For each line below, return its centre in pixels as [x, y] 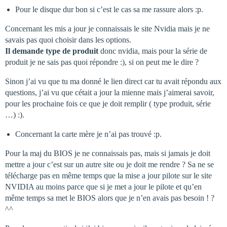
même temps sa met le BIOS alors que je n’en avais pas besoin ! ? [110, 198]
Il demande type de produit [52, 51]
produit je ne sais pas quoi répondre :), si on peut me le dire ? [102, 62]
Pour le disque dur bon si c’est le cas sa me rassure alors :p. [109, 9]
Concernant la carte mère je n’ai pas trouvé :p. [88, 134]
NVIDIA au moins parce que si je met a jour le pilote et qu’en [103, 186]
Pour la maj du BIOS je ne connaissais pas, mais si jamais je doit [108, 153]
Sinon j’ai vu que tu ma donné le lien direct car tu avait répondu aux [113, 81]
